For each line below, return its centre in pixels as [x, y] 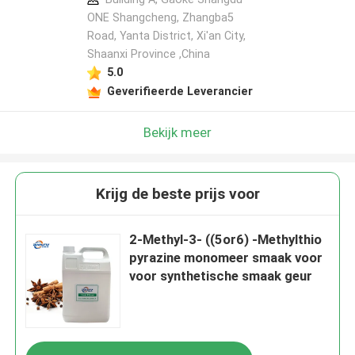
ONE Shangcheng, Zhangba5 [160, 18]
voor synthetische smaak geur [221, 276]
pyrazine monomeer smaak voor [226, 258]
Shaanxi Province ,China [148, 54]
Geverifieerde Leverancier [179, 91]
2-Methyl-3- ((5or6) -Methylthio [226, 240]
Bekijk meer [177, 132]
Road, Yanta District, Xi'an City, [166, 36]
